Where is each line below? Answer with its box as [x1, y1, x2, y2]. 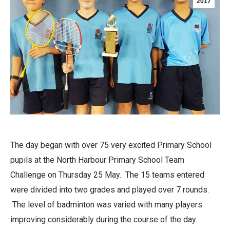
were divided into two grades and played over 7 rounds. [10, 185, 209, 195]
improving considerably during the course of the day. [10, 215, 197, 225]
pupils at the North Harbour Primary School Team [10, 155, 184, 165]
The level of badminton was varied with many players [10, 200, 202, 210]
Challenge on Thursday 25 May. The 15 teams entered [10, 170, 204, 180]
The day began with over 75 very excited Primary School [10, 140, 212, 150]
